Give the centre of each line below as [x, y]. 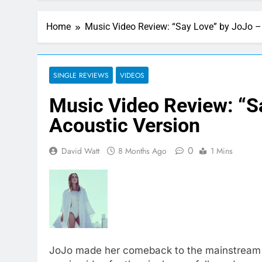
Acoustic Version [125, 125]
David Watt [80, 151]
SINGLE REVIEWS [81, 75]
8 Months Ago [142, 151]
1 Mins [222, 151]
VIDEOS [132, 75]
